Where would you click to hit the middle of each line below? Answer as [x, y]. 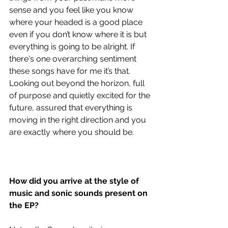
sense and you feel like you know [72, 10]
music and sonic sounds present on [79, 193]
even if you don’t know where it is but [79, 35]
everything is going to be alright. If [73, 47]
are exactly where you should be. [73, 132]
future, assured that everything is [72, 108]
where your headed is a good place [77, 22]
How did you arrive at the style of [75, 181]
